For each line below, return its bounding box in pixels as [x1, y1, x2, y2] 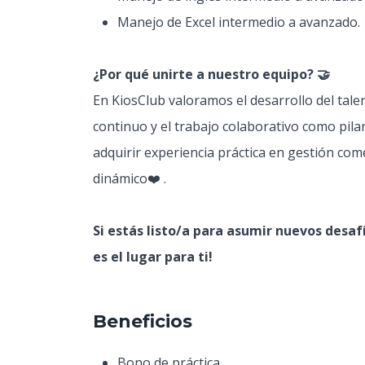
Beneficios [93, 310, 192, 332]
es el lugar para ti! [93, 248, 213, 266]
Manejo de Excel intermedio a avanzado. [117, 13, 360, 31]
